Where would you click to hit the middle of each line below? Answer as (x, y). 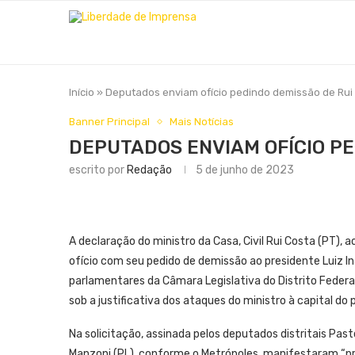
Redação (149, 170)
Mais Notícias (202, 122)
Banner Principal (109, 122)
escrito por (98, 170)
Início (82, 92)
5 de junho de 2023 (245, 170)
